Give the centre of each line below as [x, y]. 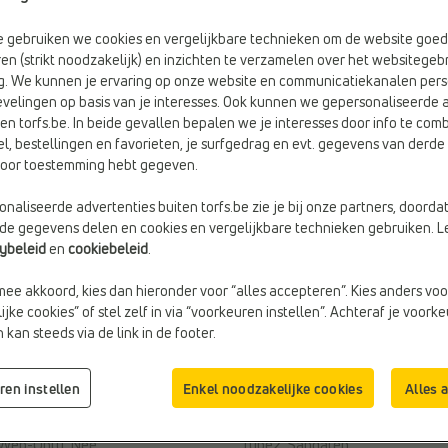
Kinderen [343, 401]
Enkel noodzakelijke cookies [272, 388]
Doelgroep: [277, 401]
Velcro [72, 423]
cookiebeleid [108, 249]
